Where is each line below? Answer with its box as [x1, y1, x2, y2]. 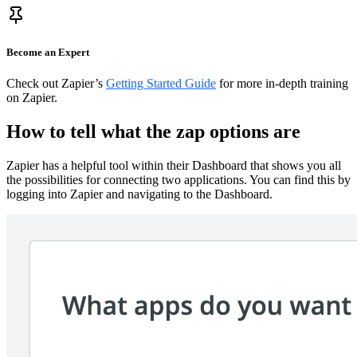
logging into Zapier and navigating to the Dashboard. [6, 186, 273, 201]
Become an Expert [6, 45, 89, 58]
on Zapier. [6, 90, 57, 104]
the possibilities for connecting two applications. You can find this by [6, 172, 351, 186]
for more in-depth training [216, 76, 348, 90]
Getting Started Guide [106, 76, 216, 90]
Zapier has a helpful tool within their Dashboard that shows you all [6, 158, 341, 172]
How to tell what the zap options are [6, 120, 300, 142]
